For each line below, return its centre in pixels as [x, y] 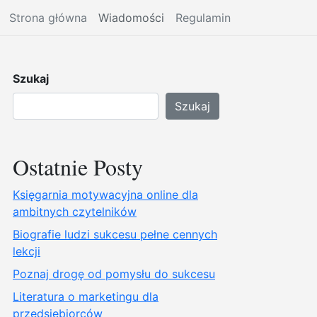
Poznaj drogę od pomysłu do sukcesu [114, 274]
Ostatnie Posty [78, 167]
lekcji [27, 251]
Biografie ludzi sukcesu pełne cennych [115, 234]
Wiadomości [131, 18]
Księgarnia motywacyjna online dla [105, 195]
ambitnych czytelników [75, 212]
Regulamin [203, 18]
